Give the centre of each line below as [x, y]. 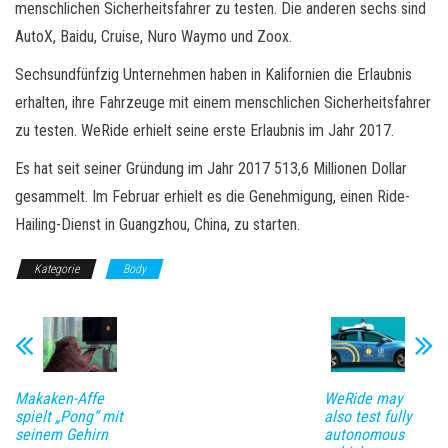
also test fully [367, 417]
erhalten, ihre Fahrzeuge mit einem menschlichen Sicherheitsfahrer [223, 102]
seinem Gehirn [61, 435]
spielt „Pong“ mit [69, 417]
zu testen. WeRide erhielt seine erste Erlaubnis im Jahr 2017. [204, 130]
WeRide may [363, 399]
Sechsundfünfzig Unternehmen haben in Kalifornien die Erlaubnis [213, 74]
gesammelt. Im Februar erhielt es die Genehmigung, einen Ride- [212, 196]
